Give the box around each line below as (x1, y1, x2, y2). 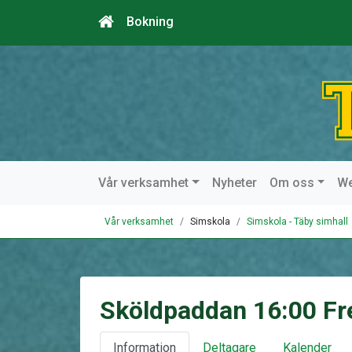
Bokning (126, 14, 174, 29)
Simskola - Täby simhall (247, 216, 348, 227)
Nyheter (211, 175, 257, 190)
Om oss (269, 175, 314, 190)
